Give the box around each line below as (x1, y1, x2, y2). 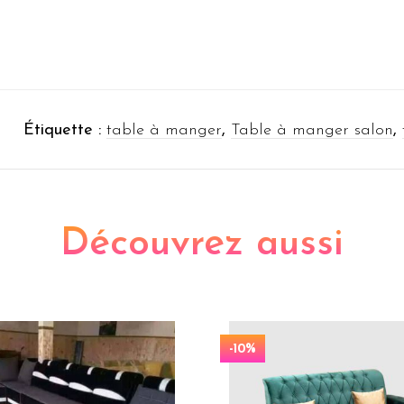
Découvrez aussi (60, 225, 344, 264)
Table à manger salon (230, 121, 393, 139)
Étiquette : (23, 121, 106, 139)
